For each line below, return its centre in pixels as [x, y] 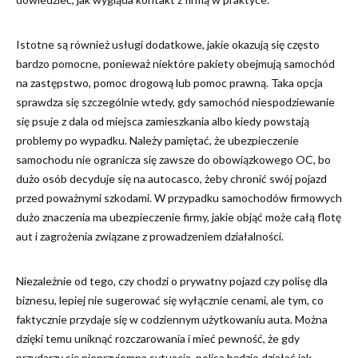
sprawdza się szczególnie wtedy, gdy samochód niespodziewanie [175, 102]
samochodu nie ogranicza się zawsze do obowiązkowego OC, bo [173, 159]
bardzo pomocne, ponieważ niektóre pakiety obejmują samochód [175, 64]
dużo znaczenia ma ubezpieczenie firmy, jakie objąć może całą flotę [179, 217]
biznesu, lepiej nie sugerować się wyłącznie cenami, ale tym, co [170, 300]
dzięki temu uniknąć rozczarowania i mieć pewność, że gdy [158, 338]
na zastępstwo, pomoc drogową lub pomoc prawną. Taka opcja [169, 83]
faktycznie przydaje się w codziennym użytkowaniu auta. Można [172, 319]
